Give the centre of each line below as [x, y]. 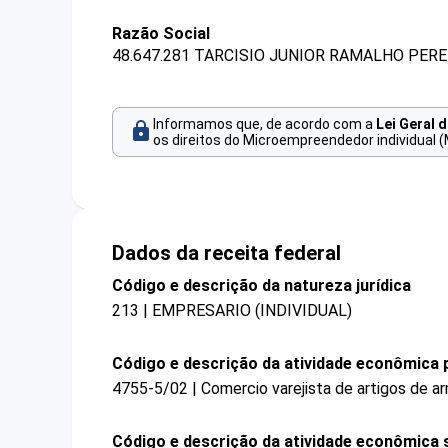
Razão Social [161, 33]
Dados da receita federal [226, 252]
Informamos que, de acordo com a [264, 124]
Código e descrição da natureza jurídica [261, 285]
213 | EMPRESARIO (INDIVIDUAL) [232, 310]
